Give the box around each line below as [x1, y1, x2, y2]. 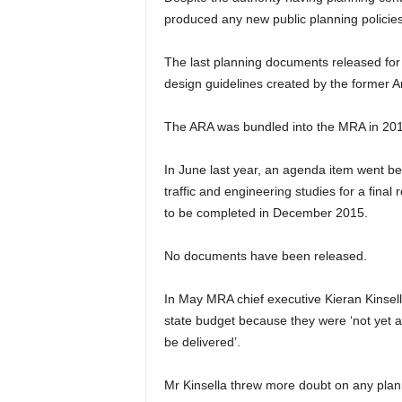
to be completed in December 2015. [163, 205, 368, 220]
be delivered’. [163, 335, 240, 349]
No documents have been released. [163, 249, 367, 263]
